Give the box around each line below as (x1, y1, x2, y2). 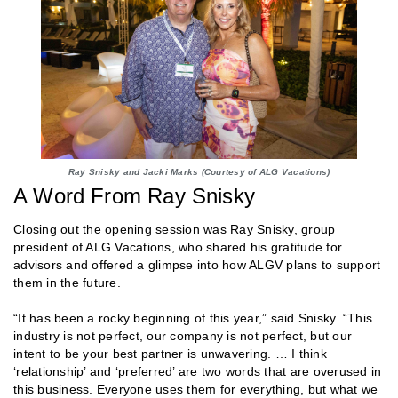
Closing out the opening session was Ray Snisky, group (13, 221, 336, 236)
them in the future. (13, 275, 121, 290)
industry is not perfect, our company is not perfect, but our (13, 328, 352, 343)
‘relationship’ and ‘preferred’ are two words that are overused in (13, 363, 382, 378)
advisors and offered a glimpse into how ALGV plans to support (13, 257, 381, 272)
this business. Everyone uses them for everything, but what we (13, 381, 378, 396)
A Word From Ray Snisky (13, 183, 255, 208)
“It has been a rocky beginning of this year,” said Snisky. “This (13, 310, 372, 325)
